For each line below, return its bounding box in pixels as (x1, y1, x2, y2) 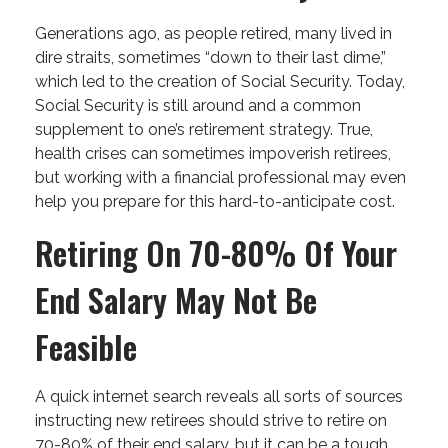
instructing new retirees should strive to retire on (35, 411, 387, 430)
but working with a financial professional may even (35, 168, 406, 187)
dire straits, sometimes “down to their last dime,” (35, 48, 386, 67)
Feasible (35, 323, 137, 370)
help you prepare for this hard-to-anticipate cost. (35, 192, 395, 211)
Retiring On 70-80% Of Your (35, 229, 397, 276)
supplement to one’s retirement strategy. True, (35, 120, 373, 139)
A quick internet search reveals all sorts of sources (35, 387, 403, 406)
